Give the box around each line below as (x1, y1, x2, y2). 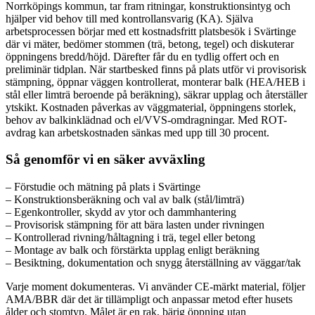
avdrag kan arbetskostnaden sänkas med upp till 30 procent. (6, 126, 269, 139)
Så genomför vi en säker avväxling (6, 152, 205, 167)
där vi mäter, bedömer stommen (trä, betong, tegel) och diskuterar (6, 37, 294, 50)
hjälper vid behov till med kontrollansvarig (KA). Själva (6, 12, 253, 25)
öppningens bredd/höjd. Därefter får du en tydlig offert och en (6, 50, 279, 63)
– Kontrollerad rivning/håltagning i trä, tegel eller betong (6, 231, 255, 244)
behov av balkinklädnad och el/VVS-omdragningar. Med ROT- (6, 113, 287, 126)
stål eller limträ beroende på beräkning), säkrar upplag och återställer (6, 88, 307, 101)
